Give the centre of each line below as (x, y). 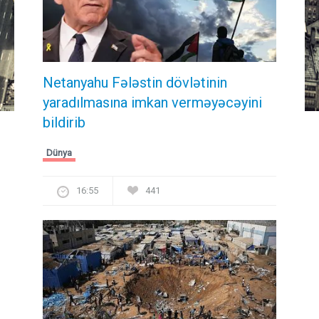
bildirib (64, 123)
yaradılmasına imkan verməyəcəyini (152, 103)
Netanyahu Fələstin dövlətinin (135, 83)
